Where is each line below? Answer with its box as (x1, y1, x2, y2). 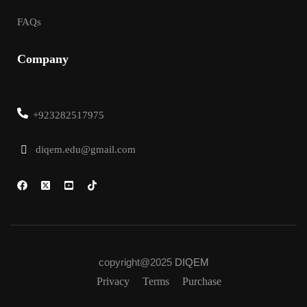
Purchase (182, 275, 221, 287)
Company (17, 51, 69, 66)
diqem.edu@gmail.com (36, 143, 136, 155)
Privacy (96, 275, 130, 287)
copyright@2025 (98, 256, 175, 268)
